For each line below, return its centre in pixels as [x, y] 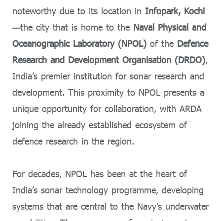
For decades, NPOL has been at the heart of [100, 174]
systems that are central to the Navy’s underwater [110, 206]
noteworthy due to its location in [79, 11]
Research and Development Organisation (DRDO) [109, 59]
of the [162, 43]
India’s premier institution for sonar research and [108, 76]
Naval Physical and [170, 27]
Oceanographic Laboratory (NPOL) [79, 43]
